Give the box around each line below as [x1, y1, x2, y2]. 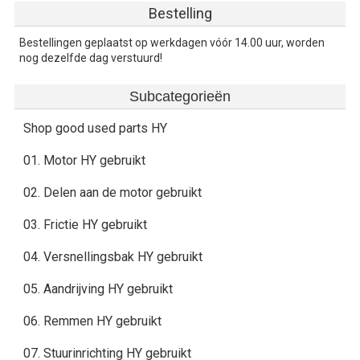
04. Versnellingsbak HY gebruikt [22, 249, 202, 264]
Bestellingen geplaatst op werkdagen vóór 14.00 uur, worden [19, 36, 325, 49]
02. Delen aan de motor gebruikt [22, 185, 202, 200]
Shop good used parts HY [22, 121, 167, 136]
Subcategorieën [129, 88, 231, 104]
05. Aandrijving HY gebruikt [22, 281, 173, 297]
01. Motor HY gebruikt [22, 153, 145, 168]
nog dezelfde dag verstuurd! [19, 51, 162, 64]
